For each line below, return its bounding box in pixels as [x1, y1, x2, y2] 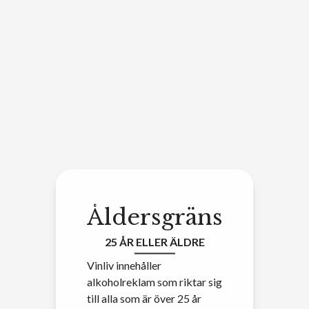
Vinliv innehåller [86, 258, 161, 271]
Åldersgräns [86, 203, 223, 230]
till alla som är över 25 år [86, 291, 201, 304]
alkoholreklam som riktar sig [86, 275, 222, 288]
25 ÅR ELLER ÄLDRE [104, 235, 205, 248]
